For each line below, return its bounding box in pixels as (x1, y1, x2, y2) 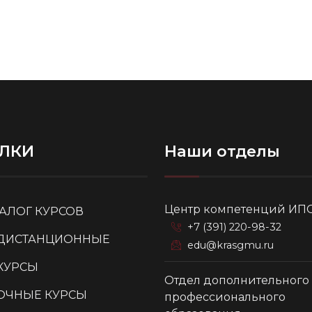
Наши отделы (164, 141, 280, 161)
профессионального (164, 290, 286, 304)
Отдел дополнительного (164, 273, 309, 287)
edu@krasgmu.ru (187, 238, 274, 251)
